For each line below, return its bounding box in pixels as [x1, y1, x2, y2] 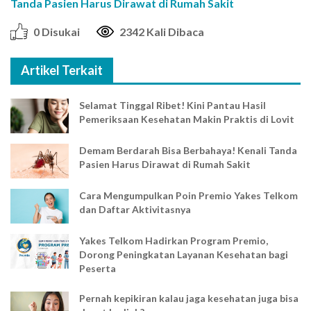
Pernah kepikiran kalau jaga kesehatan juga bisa [78, 292, 299, 305]
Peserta [78, 262, 116, 275]
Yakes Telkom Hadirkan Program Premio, [78, 235, 268, 247]
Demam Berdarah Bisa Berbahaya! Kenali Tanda [78, 144, 297, 157]
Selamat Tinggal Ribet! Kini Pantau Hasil [78, 99, 266, 112]
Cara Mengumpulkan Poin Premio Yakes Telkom [78, 190, 298, 202]
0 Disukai [33, 25, 80, 39]
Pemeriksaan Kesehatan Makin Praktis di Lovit [78, 113, 294, 126]
